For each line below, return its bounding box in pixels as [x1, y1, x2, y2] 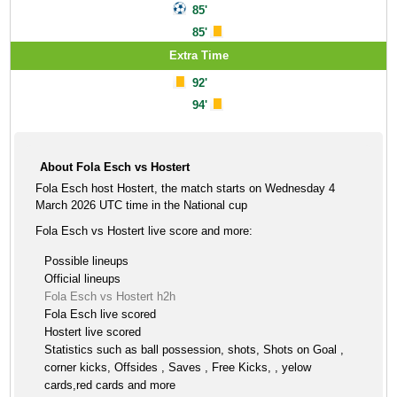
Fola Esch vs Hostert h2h [44, 290, 176, 303]
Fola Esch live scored [44, 307, 157, 321]
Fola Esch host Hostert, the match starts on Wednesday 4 [35, 182, 336, 195]
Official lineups [44, 272, 121, 285]
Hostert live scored [44, 325, 142, 339]
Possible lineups [44, 254, 129, 268]
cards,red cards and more [44, 378, 176, 392]
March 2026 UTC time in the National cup [35, 198, 248, 212]
